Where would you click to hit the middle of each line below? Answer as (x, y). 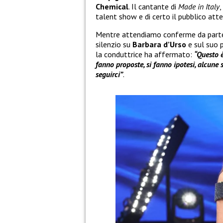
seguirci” (109, 74)
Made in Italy (199, 7)
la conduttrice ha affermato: (145, 55)
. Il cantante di (153, 7)
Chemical (112, 7)
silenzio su (114, 45)
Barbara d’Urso (159, 45)
